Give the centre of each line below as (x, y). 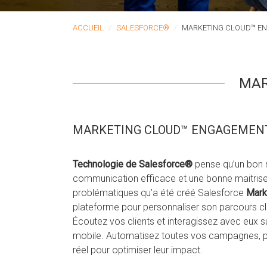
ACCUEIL (88, 28)
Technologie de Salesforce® (133, 164)
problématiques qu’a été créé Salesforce (159, 193)
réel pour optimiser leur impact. (138, 250)
